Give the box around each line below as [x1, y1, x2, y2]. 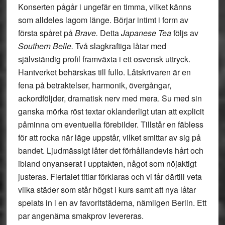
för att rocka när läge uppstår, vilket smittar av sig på [18, 132, 201, 143]
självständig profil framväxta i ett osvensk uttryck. [18, 53, 190, 65]
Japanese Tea [121, 27, 171, 39]
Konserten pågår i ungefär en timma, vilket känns [18, 1, 191, 13]
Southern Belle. [18, 40, 75, 52]
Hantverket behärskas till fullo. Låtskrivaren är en [18, 66, 191, 78]
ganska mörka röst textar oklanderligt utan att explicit [18, 105, 204, 117]
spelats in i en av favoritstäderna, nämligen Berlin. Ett [18, 197, 206, 208]
